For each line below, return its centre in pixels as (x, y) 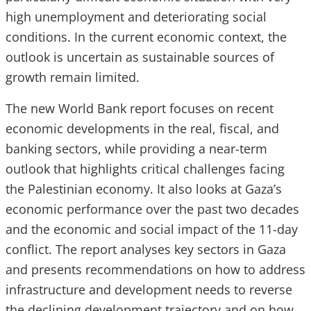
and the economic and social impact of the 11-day (152, 229)
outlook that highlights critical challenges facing (145, 169)
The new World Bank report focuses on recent (140, 109)
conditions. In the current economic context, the (146, 37)
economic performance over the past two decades (152, 209)
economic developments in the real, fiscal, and (142, 129)
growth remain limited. (73, 77)
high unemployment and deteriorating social (136, 17)
